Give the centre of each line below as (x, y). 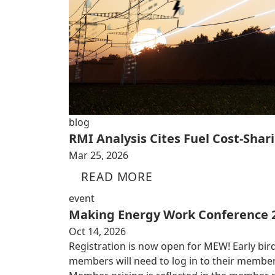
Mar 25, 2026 (99, 155)
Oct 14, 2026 (97, 231)
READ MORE (117, 176)
